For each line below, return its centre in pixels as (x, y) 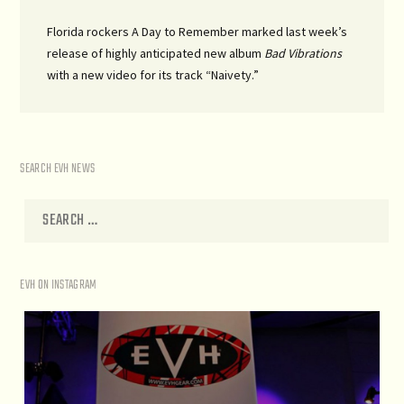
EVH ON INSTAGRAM (59, 286)
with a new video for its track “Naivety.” (153, 74)
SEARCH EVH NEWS (58, 169)
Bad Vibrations (303, 53)
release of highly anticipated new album (156, 53)
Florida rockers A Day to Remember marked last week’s (197, 31)
